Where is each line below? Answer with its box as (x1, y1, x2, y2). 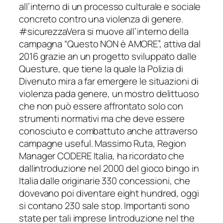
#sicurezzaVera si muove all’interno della (19, 24, 189, 38)
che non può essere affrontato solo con (19, 99, 184, 112)
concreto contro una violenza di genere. (19, 12, 184, 25)
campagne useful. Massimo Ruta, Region (19, 136, 187, 150)
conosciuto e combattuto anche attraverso (19, 124, 198, 137)
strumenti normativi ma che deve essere (19, 111, 185, 125)
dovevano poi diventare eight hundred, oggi (19, 186, 199, 200)
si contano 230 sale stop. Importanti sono (19, 199, 190, 212)
